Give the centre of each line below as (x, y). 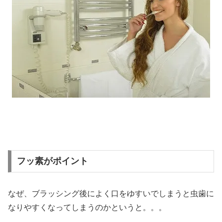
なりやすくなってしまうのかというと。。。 (87, 208)
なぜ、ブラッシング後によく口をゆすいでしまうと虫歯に (111, 194)
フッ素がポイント (52, 161)
